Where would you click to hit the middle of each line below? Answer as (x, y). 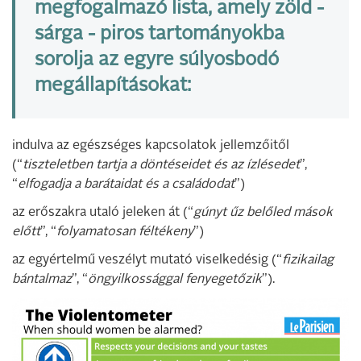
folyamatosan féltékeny (125, 232)
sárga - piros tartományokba (160, 35)
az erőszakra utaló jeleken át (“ (103, 213)
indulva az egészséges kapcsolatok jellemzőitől (151, 146)
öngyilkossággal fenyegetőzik (175, 280)
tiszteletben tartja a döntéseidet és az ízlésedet (161, 166)
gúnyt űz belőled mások (263, 213)
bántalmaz (42, 280)
